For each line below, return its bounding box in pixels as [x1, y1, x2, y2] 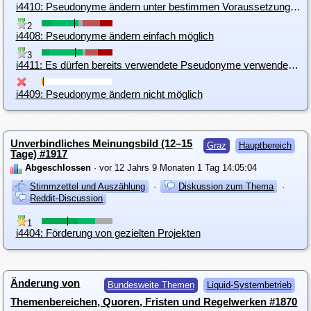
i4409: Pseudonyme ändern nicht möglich [15, 87, 203, 100]
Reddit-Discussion [30, 193, 103, 204]
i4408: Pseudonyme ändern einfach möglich [15, 29, 214, 42]
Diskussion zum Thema [178, 181, 274, 192]
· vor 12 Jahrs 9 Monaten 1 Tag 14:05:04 [91, 162, 258, 173]
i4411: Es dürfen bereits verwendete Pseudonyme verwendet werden [287, 58, 299, 71]
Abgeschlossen [25, 162, 92, 173]
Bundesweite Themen [107, 279, 194, 290]
